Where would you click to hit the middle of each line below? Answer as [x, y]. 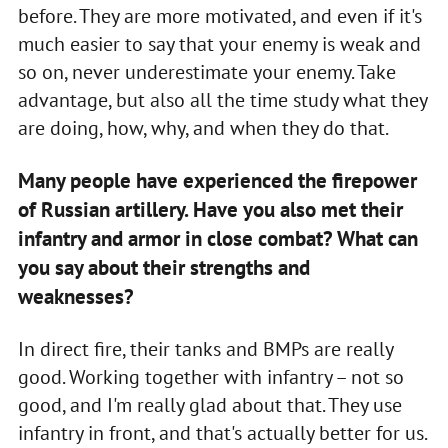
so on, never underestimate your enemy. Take [206, 71]
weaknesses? [75, 296]
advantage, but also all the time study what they [222, 99]
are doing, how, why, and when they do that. [203, 127]
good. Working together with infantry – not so [210, 376]
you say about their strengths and [163, 267]
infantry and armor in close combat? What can [217, 238]
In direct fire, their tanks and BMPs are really [205, 348]
